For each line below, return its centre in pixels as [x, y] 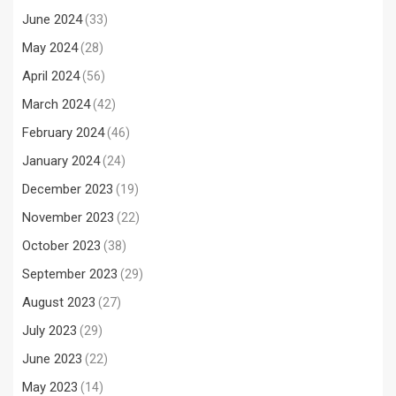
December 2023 [68, 189]
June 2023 [52, 359]
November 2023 [68, 217]
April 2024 [51, 76]
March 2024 [56, 104]
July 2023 [49, 331]
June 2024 [52, 19]
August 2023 [59, 302]
